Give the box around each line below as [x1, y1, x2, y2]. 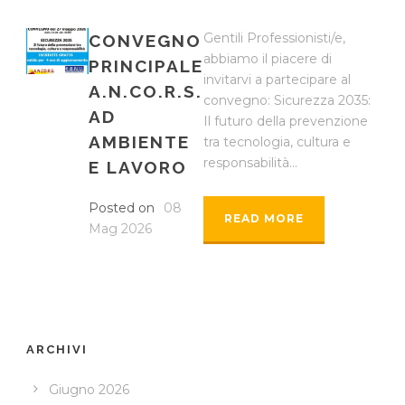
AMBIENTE [89, 131, 191, 152]
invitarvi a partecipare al [203, 71, 352, 88]
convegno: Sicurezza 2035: [203, 91, 372, 108]
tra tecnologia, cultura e [203, 133, 352, 150]
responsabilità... [203, 154, 298, 171]
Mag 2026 [89, 220, 153, 237]
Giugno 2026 [49, 381, 129, 398]
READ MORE [224, 211, 305, 225]
